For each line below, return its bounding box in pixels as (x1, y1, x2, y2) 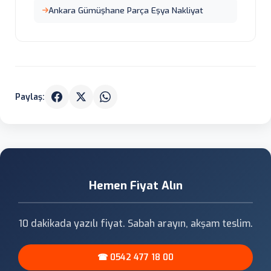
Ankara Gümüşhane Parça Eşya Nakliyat (48, 5, 203, 16)
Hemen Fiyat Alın (88, 177, 183, 193)
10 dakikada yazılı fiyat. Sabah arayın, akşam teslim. (18, 217, 253, 230)
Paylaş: (15, 91, 45, 103)
